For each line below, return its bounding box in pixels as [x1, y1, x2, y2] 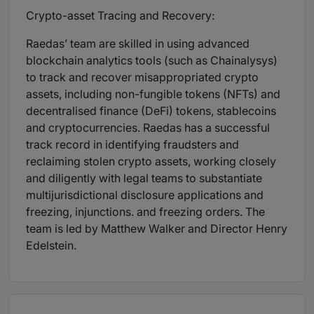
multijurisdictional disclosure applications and [26, 188, 264, 203]
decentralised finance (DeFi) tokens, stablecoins [26, 104, 276, 118]
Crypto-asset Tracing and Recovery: [26, 8, 214, 23]
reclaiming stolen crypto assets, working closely [26, 154, 276, 169]
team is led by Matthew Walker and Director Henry [26, 221, 287, 236]
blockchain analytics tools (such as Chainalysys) [26, 53, 278, 68]
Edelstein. [26, 238, 76, 253]
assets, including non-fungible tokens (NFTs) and [26, 87, 280, 102]
